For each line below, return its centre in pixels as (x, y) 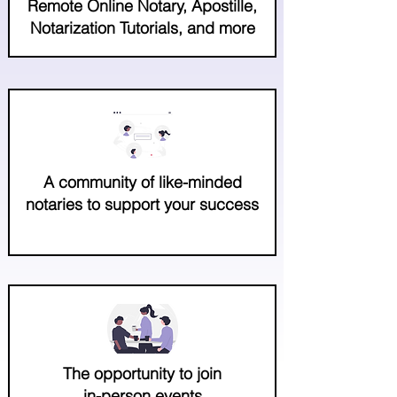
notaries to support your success (142, 204)
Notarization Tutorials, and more (142, 27)
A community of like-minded (142, 182)
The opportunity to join (142, 373)
